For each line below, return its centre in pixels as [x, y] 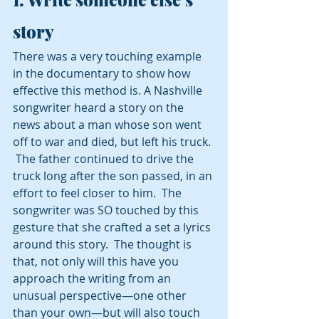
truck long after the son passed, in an [114, 176]
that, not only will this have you [97, 262]
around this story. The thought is [104, 245]
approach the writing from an [93, 279]
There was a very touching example [109, 57]
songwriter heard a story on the [100, 108]
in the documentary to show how [103, 74]
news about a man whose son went [109, 125]
